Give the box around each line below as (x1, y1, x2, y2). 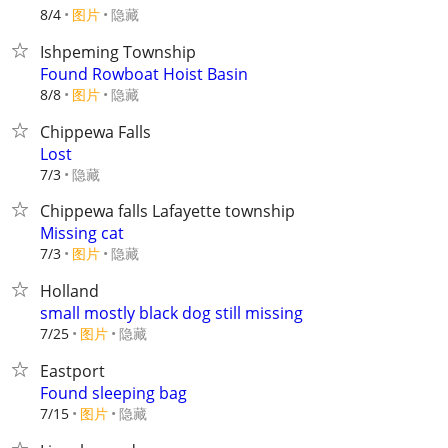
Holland (40, 280, 99, 302)
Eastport (40, 360, 105, 382)
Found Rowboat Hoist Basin (40, 63, 248, 85)
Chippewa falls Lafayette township (40, 200, 295, 222)
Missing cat (40, 222, 124, 244)
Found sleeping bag (40, 382, 187, 404)
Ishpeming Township (40, 41, 196, 63)
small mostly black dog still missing (40, 302, 303, 324)
